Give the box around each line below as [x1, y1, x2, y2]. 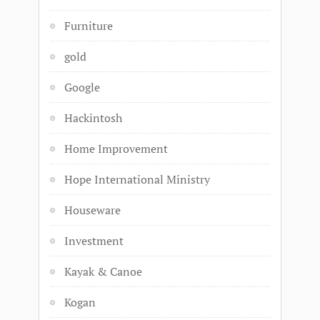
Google [64, 79, 100, 95]
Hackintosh [64, 110, 122, 126]
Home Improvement [64, 141, 168, 156]
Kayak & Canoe [64, 264, 142, 279]
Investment [64, 233, 124, 249]
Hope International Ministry [64, 171, 210, 187]
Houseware [64, 202, 121, 218]
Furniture [64, 18, 113, 34]
